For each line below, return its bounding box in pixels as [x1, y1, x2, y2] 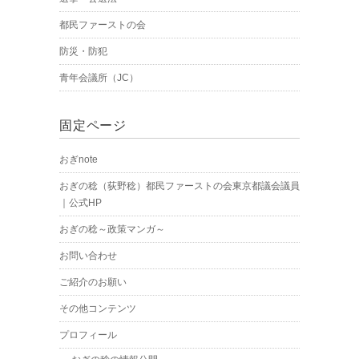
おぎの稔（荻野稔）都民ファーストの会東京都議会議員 [59, 180, 300, 192]
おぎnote [59, 154, 98, 166]
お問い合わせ [59, 250, 117, 262]
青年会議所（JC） [59, 72, 139, 84]
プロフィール [59, 329, 117, 341]
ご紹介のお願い [59, 276, 127, 288]
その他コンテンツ [59, 303, 136, 315]
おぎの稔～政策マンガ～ [59, 224, 165, 236]
